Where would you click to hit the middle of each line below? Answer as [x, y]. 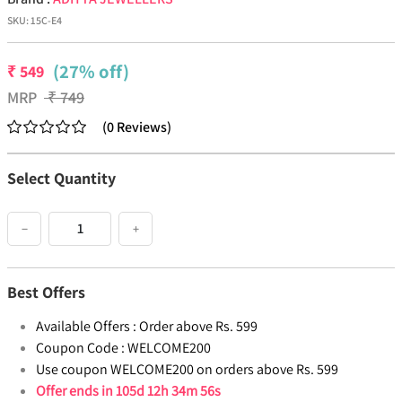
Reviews [142, 127]
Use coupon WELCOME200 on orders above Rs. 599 [187, 370]
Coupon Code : [80, 348]
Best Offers [46, 293]
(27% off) [91, 72]
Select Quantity [61, 179]
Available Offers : [86, 327]
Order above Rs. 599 [198, 327]
